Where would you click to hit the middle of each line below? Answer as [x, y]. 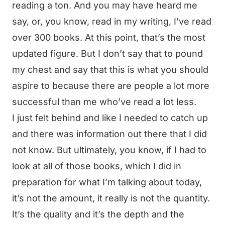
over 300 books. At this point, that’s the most [109, 37]
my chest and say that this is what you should [110, 70]
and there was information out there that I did [109, 134]
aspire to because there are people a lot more [111, 86]
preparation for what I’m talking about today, [107, 182]
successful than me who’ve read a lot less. [104, 102]
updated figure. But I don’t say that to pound [107, 53]
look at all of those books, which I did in [97, 166]
